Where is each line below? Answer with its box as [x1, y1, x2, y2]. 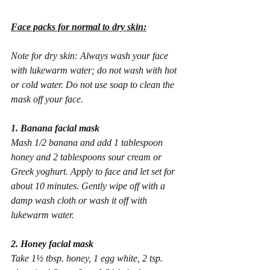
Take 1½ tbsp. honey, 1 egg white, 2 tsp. [11, 253, 165, 263]
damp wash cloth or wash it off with [11, 195, 149, 206]
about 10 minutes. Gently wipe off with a [11, 181, 168, 191]
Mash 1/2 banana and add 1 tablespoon [11, 137, 165, 148]
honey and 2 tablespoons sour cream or [11, 152, 164, 162]
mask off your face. [11, 94, 83, 104]
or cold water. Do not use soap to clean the [11, 80, 177, 90]
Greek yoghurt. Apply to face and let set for [11, 166, 177, 177]
